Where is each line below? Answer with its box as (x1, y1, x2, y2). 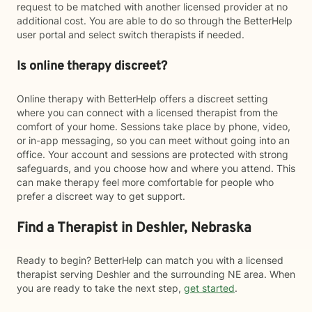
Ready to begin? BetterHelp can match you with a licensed (17, 254, 283, 266)
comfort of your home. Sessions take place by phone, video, (17, 120, 290, 132)
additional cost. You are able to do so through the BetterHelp (17, 15, 292, 26)
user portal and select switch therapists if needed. (17, 29, 244, 40)
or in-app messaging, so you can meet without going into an (17, 134, 290, 146)
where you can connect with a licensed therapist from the (17, 107, 278, 118)
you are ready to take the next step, (17, 282, 184, 294)
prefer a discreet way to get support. (17, 190, 185, 202)
